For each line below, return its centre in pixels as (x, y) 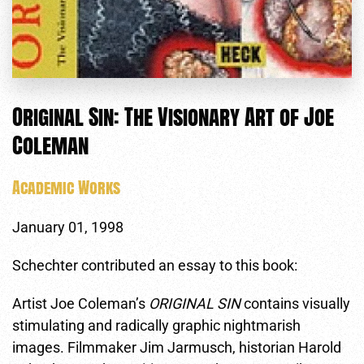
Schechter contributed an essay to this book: (155, 265)
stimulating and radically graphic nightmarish (156, 325)
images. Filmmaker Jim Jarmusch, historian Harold (177, 347)
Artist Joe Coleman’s (80, 303)
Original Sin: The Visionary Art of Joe (173, 116)
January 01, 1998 (68, 227)
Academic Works (66, 187)
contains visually (295, 303)
